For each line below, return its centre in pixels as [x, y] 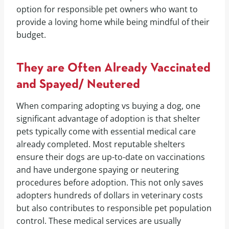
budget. [31, 35]
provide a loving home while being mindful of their [113, 22]
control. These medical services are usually [99, 221]
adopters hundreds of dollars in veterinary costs [110, 195]
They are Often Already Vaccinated [113, 68]
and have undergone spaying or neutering [98, 169]
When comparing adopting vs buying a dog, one [108, 106]
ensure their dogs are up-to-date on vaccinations [111, 157]
